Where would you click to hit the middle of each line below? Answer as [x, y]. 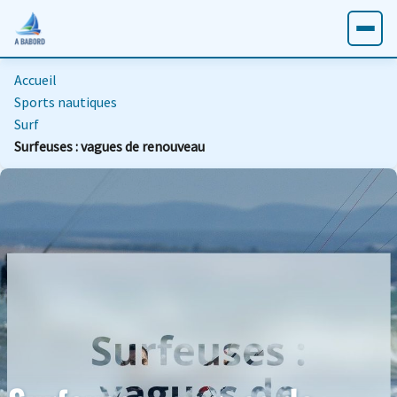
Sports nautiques [66, 102]
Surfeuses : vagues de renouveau [109, 146]
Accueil [35, 80]
